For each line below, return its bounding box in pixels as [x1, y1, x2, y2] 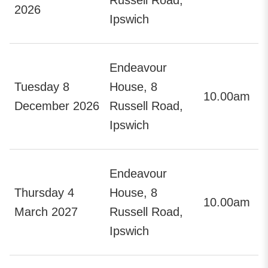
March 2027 [14, 205, 78, 218]
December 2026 [14, 99, 99, 112]
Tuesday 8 [14, 80, 69, 93]
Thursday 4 [14, 185, 74, 199]
